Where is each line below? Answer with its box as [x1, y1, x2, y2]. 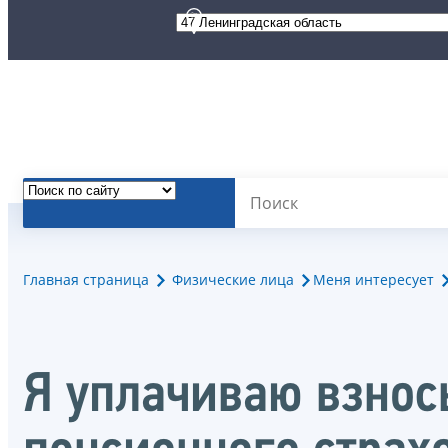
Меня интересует [313, 270, 434, 290]
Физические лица [172, 270, 294, 290]
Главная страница [23, 270, 149, 290]
